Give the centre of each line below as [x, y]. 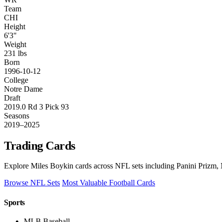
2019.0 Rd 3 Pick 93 [36, 107]
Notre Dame [23, 89]
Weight [15, 44]
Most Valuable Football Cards [109, 183]
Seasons [17, 115]
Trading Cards [40, 145]
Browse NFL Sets [32, 183]
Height [15, 26]
